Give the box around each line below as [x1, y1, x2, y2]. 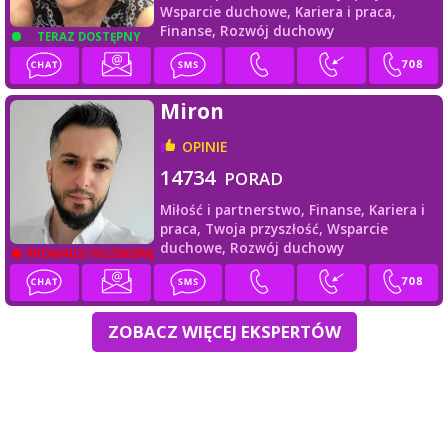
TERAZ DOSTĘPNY [36, 29, 140, 45]
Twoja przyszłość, [204, 218, 327, 238]
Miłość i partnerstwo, [159, 199, 309, 219]
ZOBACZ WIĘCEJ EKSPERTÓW [107, 319, 341, 343]
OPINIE [181, 136, 228, 156]
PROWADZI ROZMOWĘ [26, 246, 155, 262]
